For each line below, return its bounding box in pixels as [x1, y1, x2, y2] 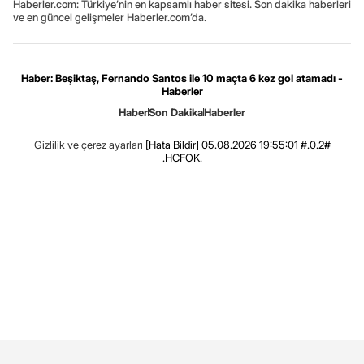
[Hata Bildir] [145, 137, 199, 151]
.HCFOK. [162, 150, 202, 164]
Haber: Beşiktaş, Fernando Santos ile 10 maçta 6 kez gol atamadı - [21, 71, 343, 84]
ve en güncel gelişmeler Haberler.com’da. [13, 10, 206, 24]
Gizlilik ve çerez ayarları [33, 137, 143, 151]
